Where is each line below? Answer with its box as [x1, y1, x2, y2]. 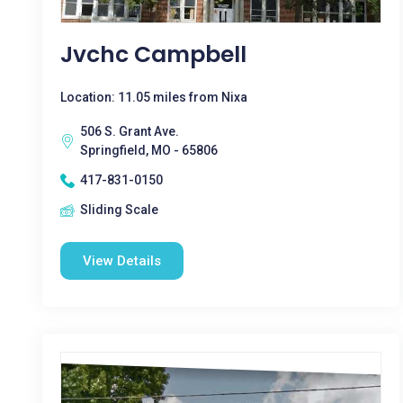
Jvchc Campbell [60, 39, 246, 70]
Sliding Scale [80, 202, 158, 217]
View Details [83, 253, 161, 269]
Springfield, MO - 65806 [80, 143, 218, 157]
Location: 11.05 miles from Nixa [60, 90, 247, 104]
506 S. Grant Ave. [80, 124, 179, 139]
